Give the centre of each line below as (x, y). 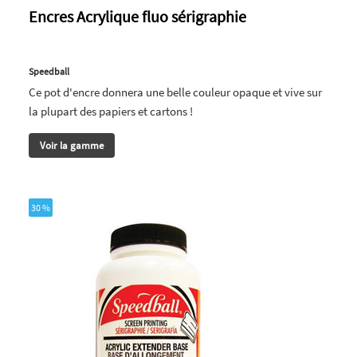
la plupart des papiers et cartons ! (111, 111)
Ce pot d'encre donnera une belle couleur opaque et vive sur (175, 92)
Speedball (49, 71)
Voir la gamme (72, 145)
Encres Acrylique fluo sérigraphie (137, 16)
